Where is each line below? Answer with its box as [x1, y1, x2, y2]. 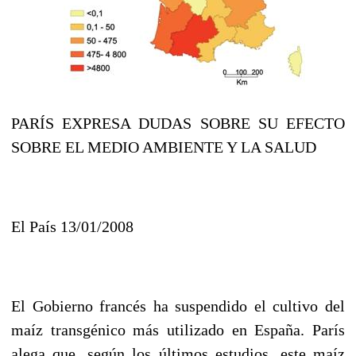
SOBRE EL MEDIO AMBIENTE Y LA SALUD [11, 137, 316, 156]
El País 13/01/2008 [11, 217, 133, 235]
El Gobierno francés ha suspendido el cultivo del [11, 296, 345, 315]
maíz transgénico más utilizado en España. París [11, 320, 345, 339]
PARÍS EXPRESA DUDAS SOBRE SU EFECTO [11, 114, 345, 132]
